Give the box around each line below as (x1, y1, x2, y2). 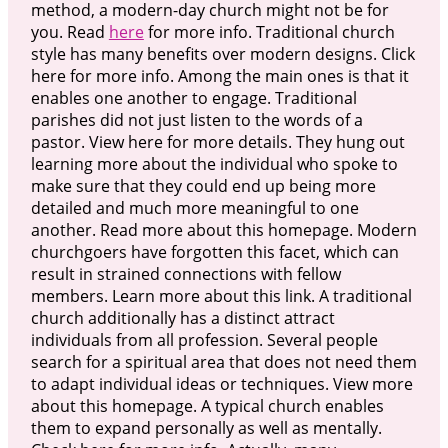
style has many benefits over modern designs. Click (30, 42, 415, 65)
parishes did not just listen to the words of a (30, 108, 363, 131)
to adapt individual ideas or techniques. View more (30, 372, 413, 395)
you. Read (30, 20, 109, 43)
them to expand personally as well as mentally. (30, 416, 382, 439)
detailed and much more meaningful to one (30, 196, 359, 219)
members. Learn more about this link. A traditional (30, 284, 412, 307)
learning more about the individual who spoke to (30, 152, 398, 175)
